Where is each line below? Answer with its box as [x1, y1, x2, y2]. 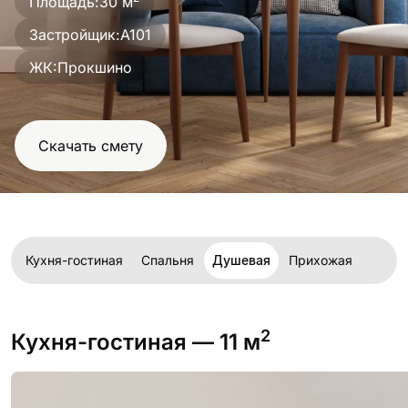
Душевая [212, 252, 270, 268]
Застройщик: [29, 25, 120, 44]
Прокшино [57, 58, 132, 76]
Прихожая [289, 252, 352, 268]
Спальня [141, 252, 194, 268]
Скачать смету [38, 137, 143, 155]
